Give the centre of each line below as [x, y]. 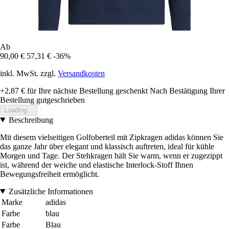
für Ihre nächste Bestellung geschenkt [86, 90]
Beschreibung [31, 120]
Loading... [19, 110]
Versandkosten [81, 73]
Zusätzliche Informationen [51, 191]
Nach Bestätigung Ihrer [187, 90]
